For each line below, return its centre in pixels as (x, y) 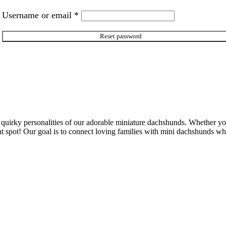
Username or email (38, 15)
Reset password (121, 36)
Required (95, 15)
